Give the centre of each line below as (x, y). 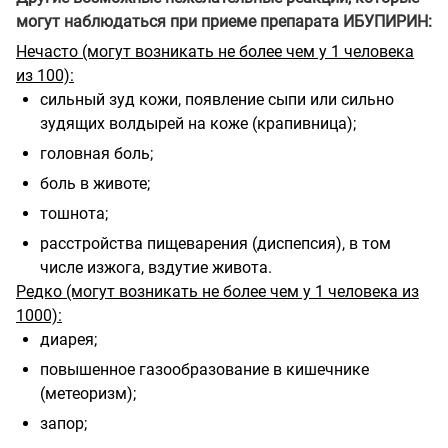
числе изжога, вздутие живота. (156, 267)
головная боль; (96, 153)
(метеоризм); (88, 393)
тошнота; (74, 213)
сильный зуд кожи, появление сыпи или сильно (217, 99)
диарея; (68, 339)
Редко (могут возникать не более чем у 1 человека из (217, 291)
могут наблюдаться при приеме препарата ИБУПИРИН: (224, 21)
